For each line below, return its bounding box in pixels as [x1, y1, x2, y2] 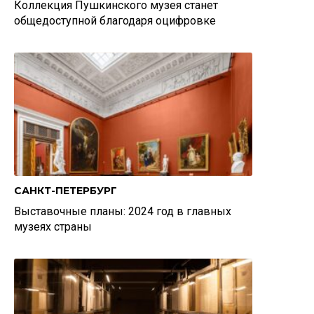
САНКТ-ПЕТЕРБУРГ [14, 184, 117, 197]
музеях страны [14, 220, 92, 233]
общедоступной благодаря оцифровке [14, 14, 216, 27]
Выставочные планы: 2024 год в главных [14, 205, 231, 218]
